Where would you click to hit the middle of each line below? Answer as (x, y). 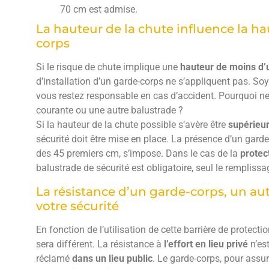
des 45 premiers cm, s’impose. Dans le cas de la (138, 154)
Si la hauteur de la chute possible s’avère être (131, 125)
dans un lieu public (112, 258)
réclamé (54, 258)
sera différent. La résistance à (100, 244)
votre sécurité (77, 206)
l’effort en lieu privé (206, 244)
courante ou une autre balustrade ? (110, 110)
